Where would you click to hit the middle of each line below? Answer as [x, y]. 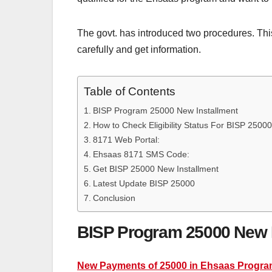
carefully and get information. [139, 50]
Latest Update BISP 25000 [144, 184]
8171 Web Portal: [126, 140]
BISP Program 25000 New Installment [165, 111]
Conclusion [114, 198]
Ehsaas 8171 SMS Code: [141, 155]
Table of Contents [130, 92]
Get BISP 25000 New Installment [157, 169]
